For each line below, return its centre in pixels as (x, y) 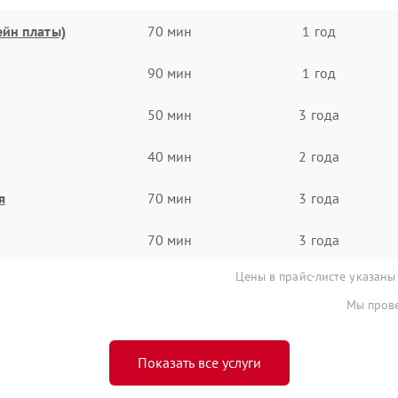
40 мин (170, 156)
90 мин (170, 72)
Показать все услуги (199, 362)
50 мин (170, 114)
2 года (319, 156)
